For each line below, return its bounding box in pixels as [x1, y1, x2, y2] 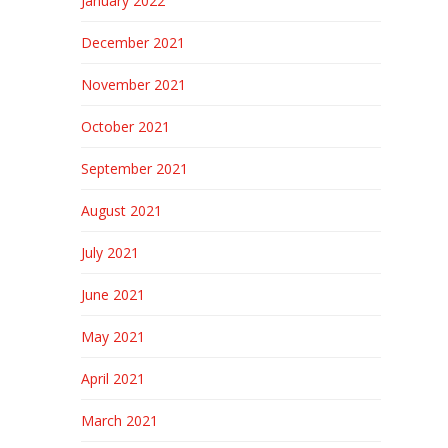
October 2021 [80, 117, 170, 136]
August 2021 [80, 201, 162, 220]
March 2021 [80, 411, 158, 430]
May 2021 [80, 327, 145, 346]
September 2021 [80, 159, 188, 178]
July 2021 [80, 243, 139, 262]
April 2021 [80, 369, 145, 388]
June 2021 [80, 285, 145, 304]
